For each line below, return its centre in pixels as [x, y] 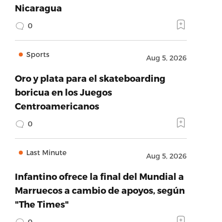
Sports [38, 54]
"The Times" [42, 204]
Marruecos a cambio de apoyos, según [100, 190]
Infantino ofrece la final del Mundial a [99, 176]
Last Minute [46, 152]
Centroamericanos [57, 106]
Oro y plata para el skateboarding [90, 78]
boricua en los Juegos [63, 92]
